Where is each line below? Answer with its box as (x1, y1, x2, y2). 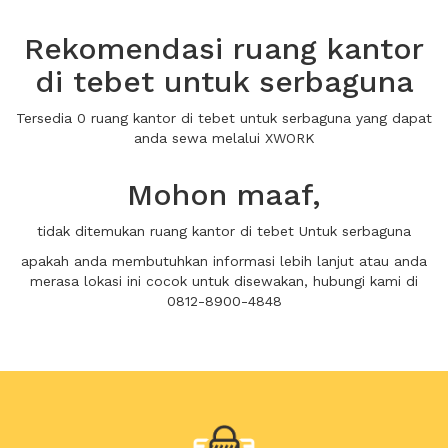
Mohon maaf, (127, 177, 321, 212)
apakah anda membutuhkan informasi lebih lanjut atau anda (21, 253, 427, 269)
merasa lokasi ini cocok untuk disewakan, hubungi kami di (30, 273, 418, 289)
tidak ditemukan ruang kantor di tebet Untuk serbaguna (37, 223, 411, 239)
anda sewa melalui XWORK (133, 130, 315, 146)
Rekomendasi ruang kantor (24, 31, 424, 66)
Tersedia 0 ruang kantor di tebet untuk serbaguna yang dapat (16, 110, 432, 126)
